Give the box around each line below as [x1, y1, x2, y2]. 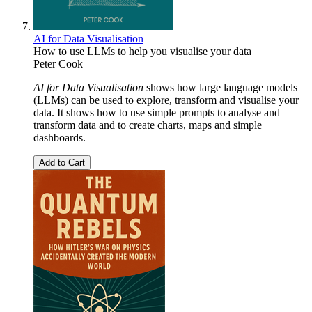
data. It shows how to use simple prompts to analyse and [33, 106, 280, 118]
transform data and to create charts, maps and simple [33, 118, 262, 131]
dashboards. [33, 131, 86, 143]
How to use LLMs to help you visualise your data [33, 45, 251, 57]
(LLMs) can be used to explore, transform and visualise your [33, 93, 299, 106]
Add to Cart [39, 157, 85, 168]
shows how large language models [143, 81, 297, 93]
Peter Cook [33, 57, 83, 70]
